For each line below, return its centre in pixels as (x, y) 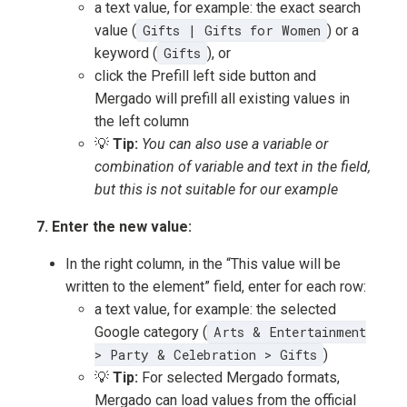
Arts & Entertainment (289, 333)
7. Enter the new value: (114, 227)
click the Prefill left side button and (205, 76)
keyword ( (126, 54)
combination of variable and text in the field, (233, 167)
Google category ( (151, 333)
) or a (342, 31)
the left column (142, 122)
